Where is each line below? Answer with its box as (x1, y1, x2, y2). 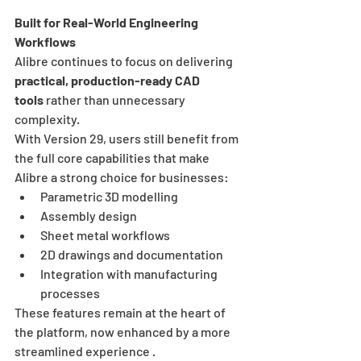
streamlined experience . (15, 342, 156, 359)
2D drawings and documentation (40, 246, 223, 262)
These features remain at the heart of (15, 304, 228, 320)
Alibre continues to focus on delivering (15, 52, 235, 68)
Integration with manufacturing (40, 265, 220, 281)
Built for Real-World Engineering (15, 14, 201, 30)
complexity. (15, 110, 80, 127)
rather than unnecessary (44, 91, 188, 107)
